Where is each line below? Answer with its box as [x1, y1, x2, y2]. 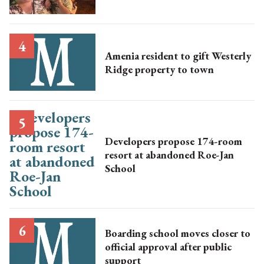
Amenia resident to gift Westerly [104, 48, 251, 62]
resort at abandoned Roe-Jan [104, 147, 234, 161]
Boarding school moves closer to [104, 226, 250, 240]
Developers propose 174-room [104, 134, 242, 148]
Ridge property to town [104, 62, 214, 76]
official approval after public [104, 240, 232, 254]
